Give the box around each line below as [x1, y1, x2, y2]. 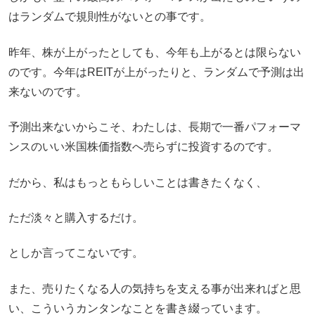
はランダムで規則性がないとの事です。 [8, 11, 211, 23]
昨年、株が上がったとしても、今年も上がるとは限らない [8, 46, 301, 58]
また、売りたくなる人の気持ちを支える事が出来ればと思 [8, 282, 301, 295]
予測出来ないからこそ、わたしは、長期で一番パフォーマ [8, 121, 301, 134]
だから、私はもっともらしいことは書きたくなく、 [8, 176, 267, 188]
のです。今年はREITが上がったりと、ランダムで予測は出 [8, 65, 304, 78]
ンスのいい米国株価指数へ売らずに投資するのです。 [8, 141, 278, 153]
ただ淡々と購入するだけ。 [8, 212, 143, 224]
